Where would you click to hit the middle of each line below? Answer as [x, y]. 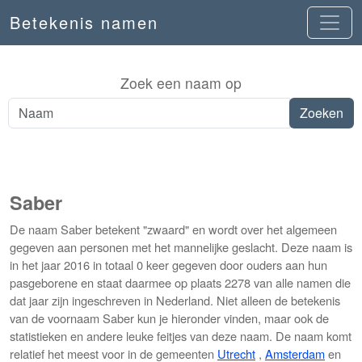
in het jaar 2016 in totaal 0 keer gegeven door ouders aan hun [168, 265]
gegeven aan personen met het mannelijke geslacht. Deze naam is [181, 247]
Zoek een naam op [181, 83]
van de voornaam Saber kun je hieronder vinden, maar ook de [169, 318]
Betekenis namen [84, 22]
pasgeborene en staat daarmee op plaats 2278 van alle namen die [180, 282]
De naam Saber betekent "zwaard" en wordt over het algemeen [173, 229]
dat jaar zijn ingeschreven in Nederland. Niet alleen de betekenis [175, 300]
